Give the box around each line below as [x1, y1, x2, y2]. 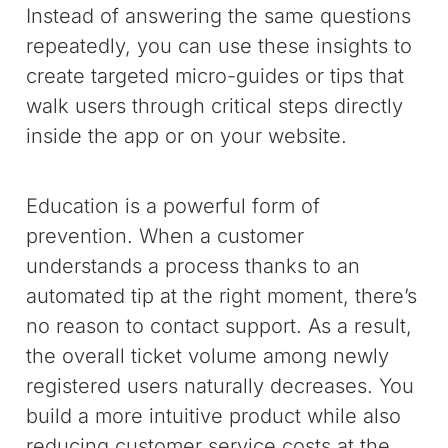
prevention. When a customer [26, 224, 305, 248]
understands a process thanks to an [26, 254, 361, 278]
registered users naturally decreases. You [26, 374, 415, 398]
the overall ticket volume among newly [26, 344, 390, 368]
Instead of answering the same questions [26, 4, 412, 28]
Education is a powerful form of [26, 194, 321, 218]
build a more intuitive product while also [26, 404, 402, 428]
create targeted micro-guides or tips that [26, 64, 405, 88]
